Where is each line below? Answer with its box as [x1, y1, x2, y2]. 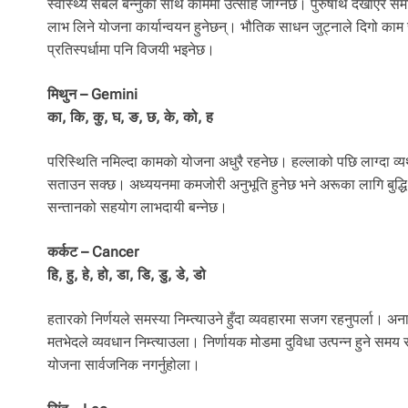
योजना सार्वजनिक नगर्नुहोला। [47, 356, 200, 374]
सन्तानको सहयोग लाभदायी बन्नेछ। [47, 199, 228, 217]
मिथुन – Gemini [47, 86, 138, 104]
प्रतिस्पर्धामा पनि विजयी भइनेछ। [47, 41, 215, 59]
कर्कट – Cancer [47, 243, 138, 261]
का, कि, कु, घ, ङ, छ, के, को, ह [47, 108, 213, 127]
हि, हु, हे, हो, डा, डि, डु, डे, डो [47, 266, 206, 284]
